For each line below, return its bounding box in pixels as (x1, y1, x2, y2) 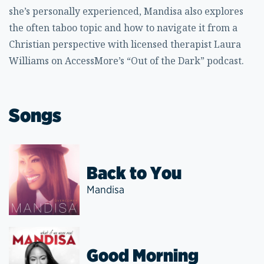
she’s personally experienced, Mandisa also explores (9, 5, 243, 18)
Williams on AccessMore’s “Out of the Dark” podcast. (9, 54, 244, 67)
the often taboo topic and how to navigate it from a (9, 21, 237, 34)
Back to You (87, 162, 181, 183)
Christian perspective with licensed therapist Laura (9, 38, 241, 51)
